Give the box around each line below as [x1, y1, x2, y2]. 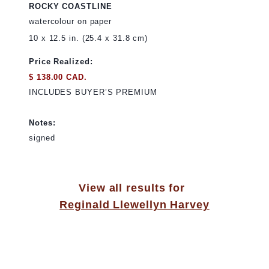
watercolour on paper [29, 17, 112, 26]
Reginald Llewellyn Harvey [59, 199, 210, 211]
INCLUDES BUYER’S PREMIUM [29, 88, 157, 97]
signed [29, 133, 55, 143]
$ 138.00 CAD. [29, 72, 87, 82]
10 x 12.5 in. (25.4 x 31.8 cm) [29, 34, 148, 43]
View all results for [79, 182, 186, 195]
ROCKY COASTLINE [29, 1, 112, 11]
